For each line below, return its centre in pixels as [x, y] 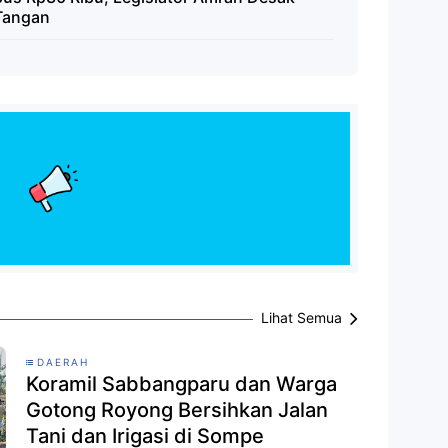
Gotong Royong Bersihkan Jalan [177, 410]
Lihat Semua [302, 318]
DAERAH [63, 362]
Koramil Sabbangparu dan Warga [181, 384]
